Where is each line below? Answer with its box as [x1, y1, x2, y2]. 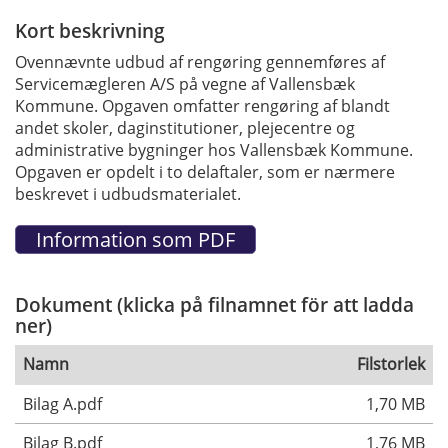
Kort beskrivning [15, 16, 165, 44]
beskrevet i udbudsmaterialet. [15, 182, 241, 205]
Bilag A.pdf [23, 393, 102, 416]
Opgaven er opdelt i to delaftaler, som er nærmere [15, 160, 395, 183]
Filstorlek [357, 353, 425, 376]
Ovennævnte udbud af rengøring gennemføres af [15, 50, 385, 73]
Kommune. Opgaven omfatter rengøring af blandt [15, 94, 390, 117]
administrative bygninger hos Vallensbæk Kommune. [15, 138, 413, 161]
